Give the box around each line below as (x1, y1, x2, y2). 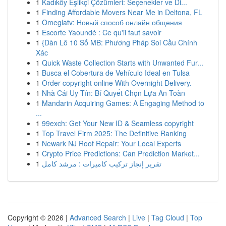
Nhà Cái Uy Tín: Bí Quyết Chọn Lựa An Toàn (42, 88, 185, 98)
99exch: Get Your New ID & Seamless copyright (42, 118, 194, 128)
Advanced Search (70, 212, 126, 222)
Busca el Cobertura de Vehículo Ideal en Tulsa (42, 68, 190, 78)
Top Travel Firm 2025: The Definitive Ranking (42, 128, 187, 138)
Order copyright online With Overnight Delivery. (42, 78, 192, 88)
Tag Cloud (151, 212, 184, 222)
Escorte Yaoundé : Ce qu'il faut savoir (42, 27, 161, 37)
